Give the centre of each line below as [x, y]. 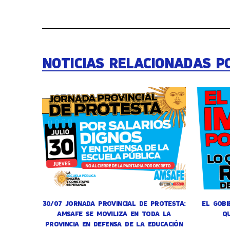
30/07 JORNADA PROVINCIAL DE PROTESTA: [114, 204]
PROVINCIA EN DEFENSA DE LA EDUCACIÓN [114, 224]
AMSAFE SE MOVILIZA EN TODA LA [114, 214]
